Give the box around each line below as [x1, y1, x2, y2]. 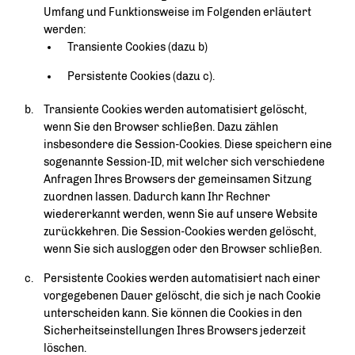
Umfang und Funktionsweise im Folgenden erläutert [44, 6, 311, 19]
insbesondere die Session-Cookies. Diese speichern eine [44, 138, 332, 151]
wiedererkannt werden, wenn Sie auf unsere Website [44, 208, 318, 221]
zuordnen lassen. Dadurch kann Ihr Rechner [44, 190, 270, 204]
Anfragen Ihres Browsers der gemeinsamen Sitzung [44, 173, 311, 186]
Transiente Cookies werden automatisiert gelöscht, [44, 103, 307, 116]
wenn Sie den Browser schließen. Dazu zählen [44, 120, 278, 134]
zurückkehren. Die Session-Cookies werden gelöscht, [44, 225, 316, 239]
